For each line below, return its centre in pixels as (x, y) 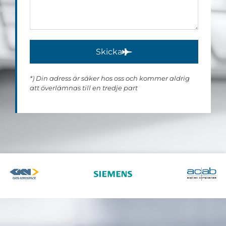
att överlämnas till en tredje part (84, 88)
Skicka (109, 51)
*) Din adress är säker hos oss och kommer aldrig (110, 78)
